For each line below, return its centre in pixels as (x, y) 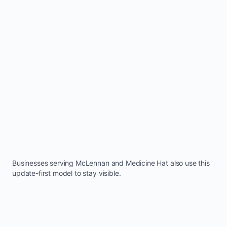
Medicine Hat (147, 163)
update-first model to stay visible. (67, 173)
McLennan (92, 163)
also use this (189, 163)
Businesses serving (44, 163)
